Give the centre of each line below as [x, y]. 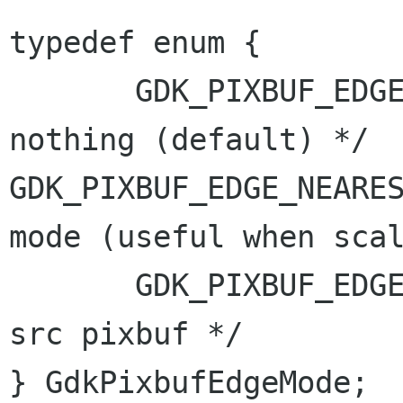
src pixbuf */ [126, 334]
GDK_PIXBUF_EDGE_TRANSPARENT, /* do [72, 91]
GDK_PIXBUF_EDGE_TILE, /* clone [72, 285]
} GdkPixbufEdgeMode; [189, 382]
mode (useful [126, 237]
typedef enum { [135, 42]
